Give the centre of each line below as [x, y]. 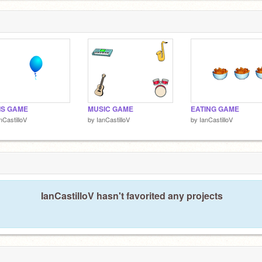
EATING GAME [215, 109]
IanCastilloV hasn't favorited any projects [132, 195]
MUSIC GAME [111, 109]
